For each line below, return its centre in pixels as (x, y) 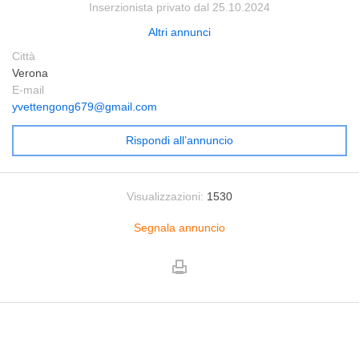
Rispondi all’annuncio (179, 140)
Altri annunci (179, 32)
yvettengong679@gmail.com (85, 107)
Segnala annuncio (179, 228)
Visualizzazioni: (165, 196)
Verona (30, 73)
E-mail (28, 90)
